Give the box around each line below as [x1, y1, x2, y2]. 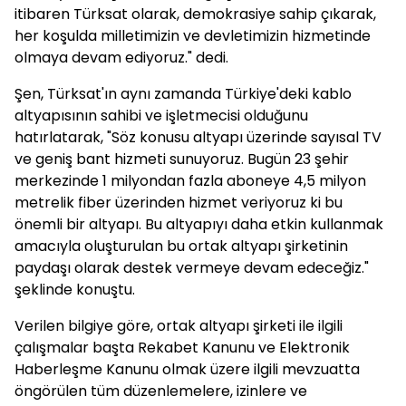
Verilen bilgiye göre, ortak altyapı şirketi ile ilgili [14, 315, 343, 336]
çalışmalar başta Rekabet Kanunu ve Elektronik [14, 337, 350, 358]
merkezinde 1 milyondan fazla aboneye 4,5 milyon [14, 170, 366, 191]
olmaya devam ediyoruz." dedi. [14, 47, 228, 68]
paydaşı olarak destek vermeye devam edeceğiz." [14, 257, 369, 278]
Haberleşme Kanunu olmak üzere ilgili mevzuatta [14, 359, 360, 380]
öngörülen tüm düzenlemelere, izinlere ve [14, 381, 307, 401]
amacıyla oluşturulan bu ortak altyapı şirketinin [14, 236, 348, 256]
